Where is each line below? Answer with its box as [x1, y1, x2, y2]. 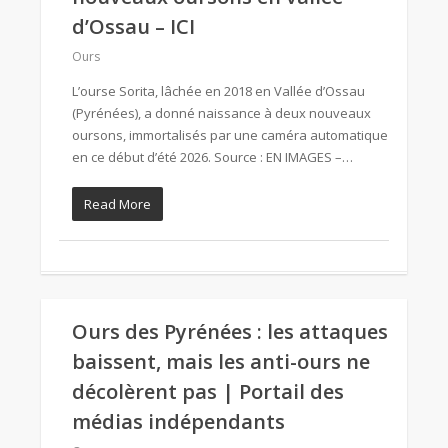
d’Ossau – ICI [72, 13, 195, 40]
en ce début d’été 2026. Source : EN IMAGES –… [72, 148, 353, 166]
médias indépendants [72, 408, 285, 435]
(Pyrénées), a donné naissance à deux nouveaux [72, 104, 371, 122]
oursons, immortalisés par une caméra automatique [72, 126, 388, 144]
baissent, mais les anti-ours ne [72, 348, 370, 375]
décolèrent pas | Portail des [72, 378, 344, 405]
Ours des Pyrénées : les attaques [72, 318, 388, 345]
